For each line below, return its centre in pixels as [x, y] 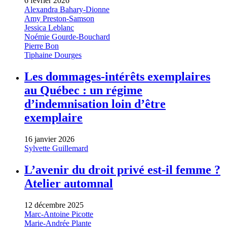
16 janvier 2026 [49, 139]
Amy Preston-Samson [59, 19]
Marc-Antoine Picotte [59, 214]
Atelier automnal [69, 183]
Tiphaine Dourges [53, 55]
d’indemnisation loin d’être [95, 104]
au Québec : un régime [83, 90]
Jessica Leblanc [49, 28]
